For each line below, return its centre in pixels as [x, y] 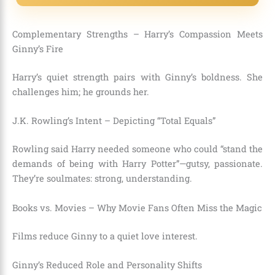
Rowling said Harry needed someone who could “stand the [137, 149]
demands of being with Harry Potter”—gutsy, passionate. [137, 164]
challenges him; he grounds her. [81, 92]
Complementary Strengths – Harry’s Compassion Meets [137, 34]
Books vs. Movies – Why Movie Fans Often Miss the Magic [137, 207]
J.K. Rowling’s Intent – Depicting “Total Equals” [114, 121]
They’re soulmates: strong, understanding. [102, 179]
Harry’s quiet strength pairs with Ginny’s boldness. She [137, 77]
